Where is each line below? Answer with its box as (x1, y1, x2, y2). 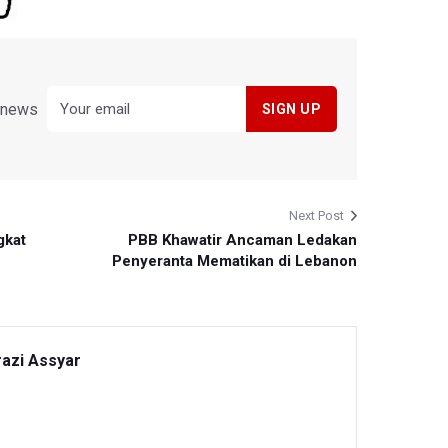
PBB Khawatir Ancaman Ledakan (127, 231, 357, 250)
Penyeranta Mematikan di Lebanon (111, 252, 357, 271)
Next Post (288, 208, 344, 224)
